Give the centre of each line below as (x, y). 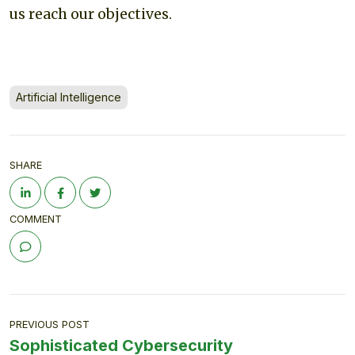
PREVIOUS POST (50, 324)
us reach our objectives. (91, 14)
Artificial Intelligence (69, 97)
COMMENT (36, 219)
